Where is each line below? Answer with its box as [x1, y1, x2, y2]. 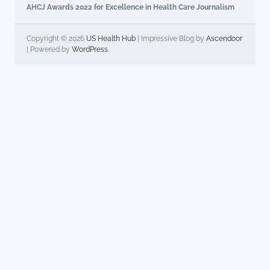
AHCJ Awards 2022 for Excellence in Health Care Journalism [27, 3, 234, 12]
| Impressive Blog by [136, 34, 206, 43]
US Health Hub [86, 34, 136, 43]
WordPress [72, 45, 108, 54]
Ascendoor [206, 34, 242, 43]
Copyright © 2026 [27, 34, 86, 43]
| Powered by [27, 45, 72, 54]
